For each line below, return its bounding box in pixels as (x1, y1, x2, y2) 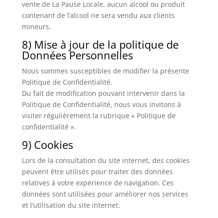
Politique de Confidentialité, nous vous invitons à (21, 100, 181, 109)
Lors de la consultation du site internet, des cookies (21, 156, 190, 165)
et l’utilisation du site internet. (21, 200, 120, 210)
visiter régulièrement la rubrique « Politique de (21, 111, 176, 120)
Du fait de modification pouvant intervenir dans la (21, 89, 185, 98)
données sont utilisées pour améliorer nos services (21, 189, 188, 199)
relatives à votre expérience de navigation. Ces (21, 178, 174, 187)
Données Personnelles (21, 48, 133, 62)
